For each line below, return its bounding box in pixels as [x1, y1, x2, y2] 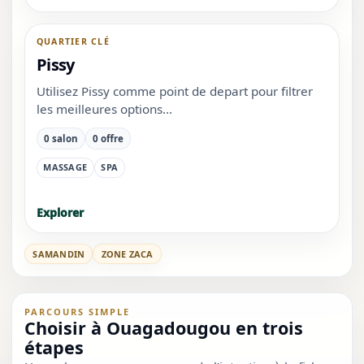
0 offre [92, 132, 123, 145]
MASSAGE [43, 161, 87, 174]
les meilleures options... [36, 100, 172, 117]
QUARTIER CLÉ [36, 35, 110, 47]
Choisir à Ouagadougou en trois [24, 316, 304, 340]
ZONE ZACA [101, 247, 154, 260]
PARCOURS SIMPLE [24, 305, 130, 318]
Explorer [36, 205, 84, 221]
